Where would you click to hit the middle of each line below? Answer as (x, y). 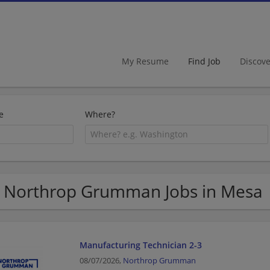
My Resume (145, 61)
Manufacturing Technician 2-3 (140, 245)
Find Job (204, 61)
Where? (100, 114)
